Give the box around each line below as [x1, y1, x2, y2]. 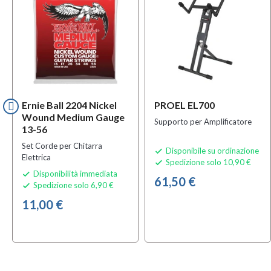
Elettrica [22, 152, 51, 162]
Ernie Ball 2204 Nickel [22, 99, 117, 111]
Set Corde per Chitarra [22, 140, 102, 151]
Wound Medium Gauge [22, 111, 125, 123]
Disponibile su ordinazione [166, 145, 259, 155]
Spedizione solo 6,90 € [31, 180, 114, 190]
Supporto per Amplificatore [154, 116, 252, 126]
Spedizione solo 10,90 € [164, 157, 251, 167]
